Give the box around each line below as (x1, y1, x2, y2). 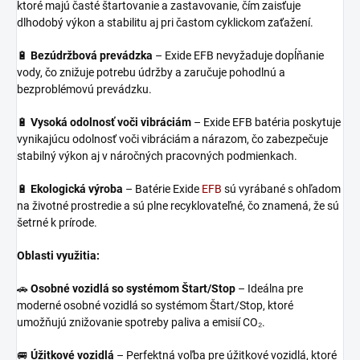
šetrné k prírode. (17, 215, 97, 229)
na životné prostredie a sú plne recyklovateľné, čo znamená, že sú (17, 198, 339, 212)
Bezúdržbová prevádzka (31, 48, 153, 62)
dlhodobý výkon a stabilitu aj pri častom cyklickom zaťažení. (17, 15, 313, 29)
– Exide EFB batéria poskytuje (191, 115, 341, 129)
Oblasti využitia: (17, 248, 100, 262)
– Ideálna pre (235, 281, 303, 295)
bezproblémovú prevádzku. (17, 82, 152, 96)
